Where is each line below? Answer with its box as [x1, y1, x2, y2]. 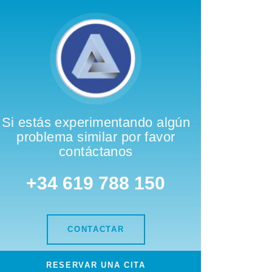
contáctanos [58, 143, 133, 159]
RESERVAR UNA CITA [46, 260, 146, 270]
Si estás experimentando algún [1, 114, 191, 130]
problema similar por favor [16, 129, 175, 144]
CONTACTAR [67, 224, 124, 234]
